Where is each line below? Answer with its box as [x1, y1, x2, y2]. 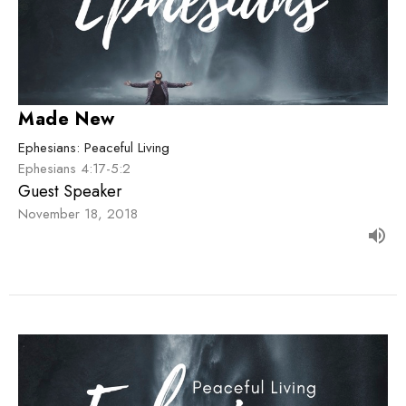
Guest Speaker [18, 179, 122, 204]
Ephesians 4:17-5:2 [18, 159, 130, 179]
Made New [18, 106, 115, 133]
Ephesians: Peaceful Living [18, 138, 169, 159]
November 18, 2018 [18, 204, 138, 225]
